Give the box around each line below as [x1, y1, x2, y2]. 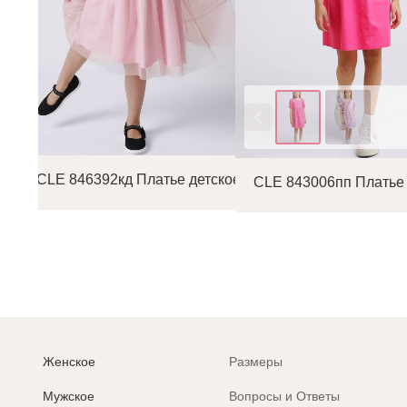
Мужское [43, 389, 94, 403]
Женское [43, 354, 95, 369]
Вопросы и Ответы [229, 389, 341, 403]
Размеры [229, 354, 283, 369]
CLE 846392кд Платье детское [35, 172, 241, 188]
